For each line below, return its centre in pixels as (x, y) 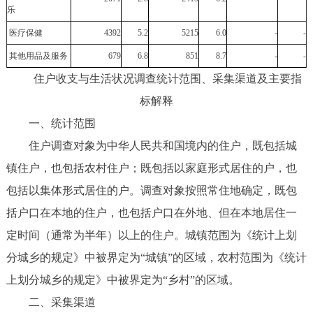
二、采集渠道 (52, 302)
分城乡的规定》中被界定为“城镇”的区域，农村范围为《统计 (156, 257)
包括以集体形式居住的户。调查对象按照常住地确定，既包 (151, 190)
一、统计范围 (52, 123)
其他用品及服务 (37, 56)
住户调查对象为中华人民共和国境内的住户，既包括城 (151, 145)
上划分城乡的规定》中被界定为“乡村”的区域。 (124, 279)
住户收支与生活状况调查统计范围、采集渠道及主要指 (156, 78)
